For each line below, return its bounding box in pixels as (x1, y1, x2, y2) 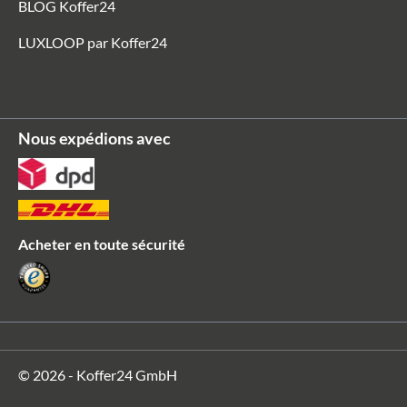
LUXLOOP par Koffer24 (18, 34, 167, 51)
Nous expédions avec (18, 128, 171, 148)
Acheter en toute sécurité (18, 235, 185, 253)
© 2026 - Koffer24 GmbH (18, 366, 177, 384)
